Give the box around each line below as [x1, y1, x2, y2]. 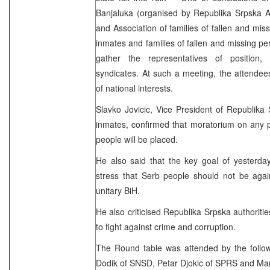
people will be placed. [96, 133, 178, 145]
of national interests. [96, 81, 173, 94]
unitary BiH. [96, 184, 140, 196]
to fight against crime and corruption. [96, 220, 236, 233]
